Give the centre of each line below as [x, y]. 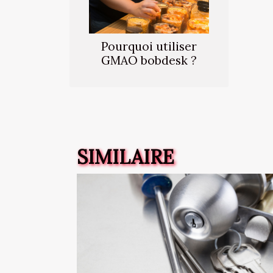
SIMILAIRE [126, 157]
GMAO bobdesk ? [149, 61]
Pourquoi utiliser [149, 47]
